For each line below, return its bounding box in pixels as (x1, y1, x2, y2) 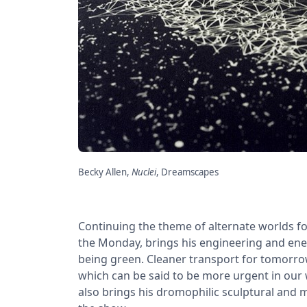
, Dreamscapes (156, 165, 219, 178)
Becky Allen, (78, 165, 132, 178)
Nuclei (132, 165, 156, 178)
